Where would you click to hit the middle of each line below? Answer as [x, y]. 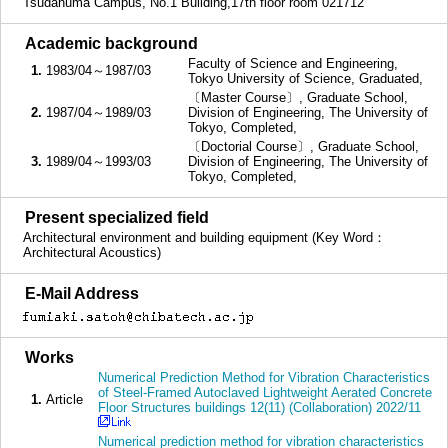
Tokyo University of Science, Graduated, [305, 78]
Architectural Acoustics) [94, 252]
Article [64, 399]
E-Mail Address [82, 293]
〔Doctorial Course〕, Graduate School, [303, 146]
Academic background [111, 43]
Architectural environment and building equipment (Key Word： [204, 237]
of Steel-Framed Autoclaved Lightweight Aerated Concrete [265, 392]
